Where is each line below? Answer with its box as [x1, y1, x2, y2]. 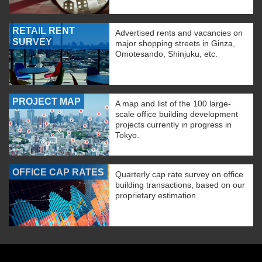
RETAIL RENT [12, 26, 75, 36]
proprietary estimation [115, 191, 196, 200]
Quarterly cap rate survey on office [115, 170, 243, 179]
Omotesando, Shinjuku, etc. [115, 49, 218, 58]
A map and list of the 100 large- [115, 99, 231, 108]
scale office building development [115, 109, 238, 119]
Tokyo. [115, 130, 139, 140]
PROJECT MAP [12, 96, 81, 106]
